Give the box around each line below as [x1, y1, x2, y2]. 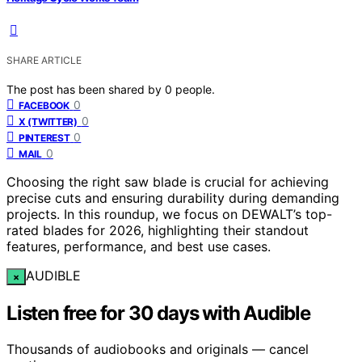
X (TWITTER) [19, 115, 78, 128]
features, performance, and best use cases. [6, 238, 271, 255]
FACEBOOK [19, 99, 69, 112]
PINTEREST [19, 131, 70, 144]
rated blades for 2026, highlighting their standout [6, 221, 309, 238]
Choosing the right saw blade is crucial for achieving [6, 173, 329, 190]
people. [175, 82, 215, 96]
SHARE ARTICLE [6, 53, 82, 66]
